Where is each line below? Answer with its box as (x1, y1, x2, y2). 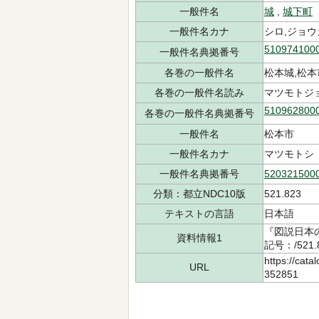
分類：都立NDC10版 (153, 188, 246, 199)
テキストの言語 (164, 208, 234, 219)
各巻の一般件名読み (155, 87, 244, 98)
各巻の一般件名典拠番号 (145, 108, 254, 119)
